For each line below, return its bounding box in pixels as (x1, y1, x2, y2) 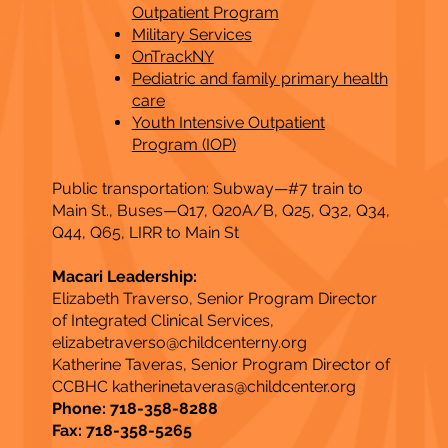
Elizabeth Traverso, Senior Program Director (51, 288, 377, 308)
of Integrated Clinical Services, (51, 310, 274, 330)
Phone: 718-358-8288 (51, 398, 218, 418)
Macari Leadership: (51, 266, 201, 286)
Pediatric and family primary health (131, 68, 388, 88)
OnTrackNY (131, 46, 214, 66)
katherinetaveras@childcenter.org (111, 376, 356, 396)
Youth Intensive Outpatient (131, 112, 325, 132)
